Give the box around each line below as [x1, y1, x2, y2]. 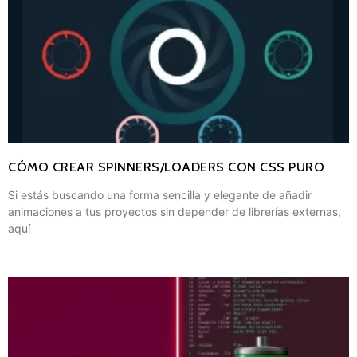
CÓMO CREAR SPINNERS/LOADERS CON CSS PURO [8, 159, 324, 175]
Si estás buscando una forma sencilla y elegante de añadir [8, 187, 312, 202]
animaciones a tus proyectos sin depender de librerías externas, [8, 204, 341, 218]
